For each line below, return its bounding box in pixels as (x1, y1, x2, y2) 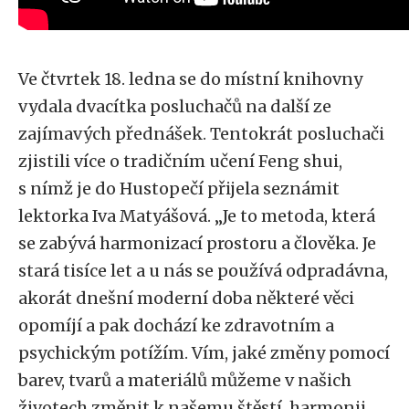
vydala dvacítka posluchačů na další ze (18, 96, 331, 117)
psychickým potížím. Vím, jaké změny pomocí (18, 342, 390, 363)
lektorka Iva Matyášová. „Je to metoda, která (18, 205, 375, 226)
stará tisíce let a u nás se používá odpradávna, (18, 260, 388, 281)
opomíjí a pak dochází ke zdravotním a (18, 315, 334, 336)
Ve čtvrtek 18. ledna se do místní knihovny (18, 68, 362, 89)
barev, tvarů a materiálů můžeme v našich (18, 370, 351, 391)
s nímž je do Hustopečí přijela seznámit (18, 178, 340, 199)
